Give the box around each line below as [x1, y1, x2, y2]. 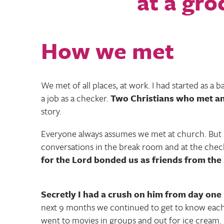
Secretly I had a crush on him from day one [41, 187, 221, 200]
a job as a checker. [41, 91, 110, 104]
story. [41, 104, 61, 117]
